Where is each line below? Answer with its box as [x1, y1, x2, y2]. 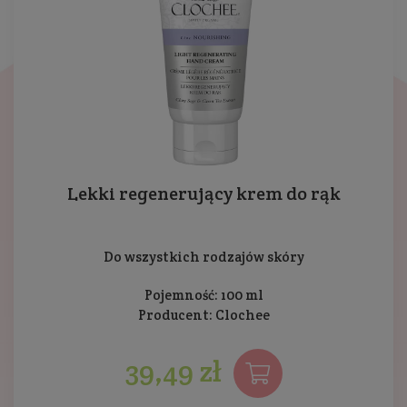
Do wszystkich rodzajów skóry [103, 248, 304, 266]
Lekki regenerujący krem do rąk [66, 182, 341, 206]
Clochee [214, 306, 270, 324]
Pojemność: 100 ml [144, 286, 263, 304]
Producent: [137, 306, 215, 324]
